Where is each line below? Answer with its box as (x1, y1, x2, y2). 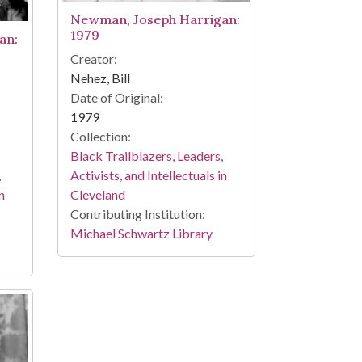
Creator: (69, 51, 117, 67)
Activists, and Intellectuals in (69, 167, 227, 183)
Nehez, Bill (69, 70, 130, 86)
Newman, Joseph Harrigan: (69, 11, 240, 28)
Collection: (69, 128, 131, 145)
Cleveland (69, 187, 125, 203)
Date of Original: (69, 90, 163, 106)
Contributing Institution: (69, 206, 205, 222)
